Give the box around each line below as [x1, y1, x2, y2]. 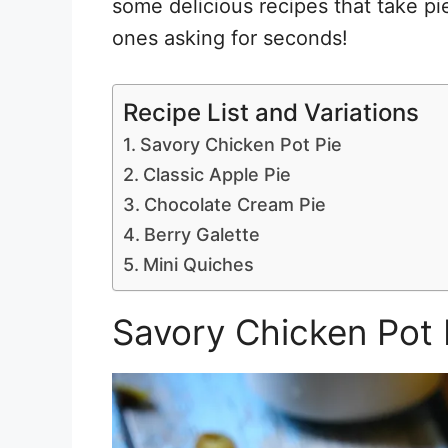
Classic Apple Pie [142, 164, 291, 185]
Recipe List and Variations [123, 97, 419, 127]
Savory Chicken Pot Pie [139, 134, 342, 155]
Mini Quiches [142, 254, 254, 275]
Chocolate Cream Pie [143, 194, 326, 215]
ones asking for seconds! [112, 26, 348, 50]
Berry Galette [143, 224, 260, 245]
